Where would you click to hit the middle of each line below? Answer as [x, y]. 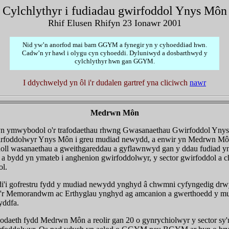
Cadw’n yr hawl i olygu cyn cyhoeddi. [75, 53]
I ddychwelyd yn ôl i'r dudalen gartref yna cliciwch [105, 83]
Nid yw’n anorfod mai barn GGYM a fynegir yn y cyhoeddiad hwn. [114, 45]
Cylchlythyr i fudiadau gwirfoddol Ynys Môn [114, 11]
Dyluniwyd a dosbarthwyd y [168, 53]
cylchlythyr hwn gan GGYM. [114, 61]
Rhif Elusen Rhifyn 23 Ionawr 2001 [114, 23]
